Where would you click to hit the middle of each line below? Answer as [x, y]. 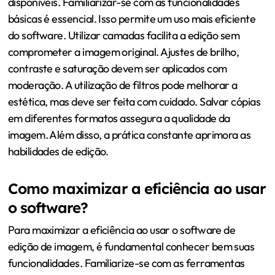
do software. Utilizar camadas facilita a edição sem [124, 36]
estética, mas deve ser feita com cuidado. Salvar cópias [134, 102]
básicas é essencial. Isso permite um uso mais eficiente [132, 19]
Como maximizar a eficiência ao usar [137, 189]
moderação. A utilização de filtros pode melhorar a [122, 85]
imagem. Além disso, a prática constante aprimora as [129, 135]
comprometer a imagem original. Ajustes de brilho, [123, 52]
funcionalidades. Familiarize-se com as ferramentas [126, 263]
